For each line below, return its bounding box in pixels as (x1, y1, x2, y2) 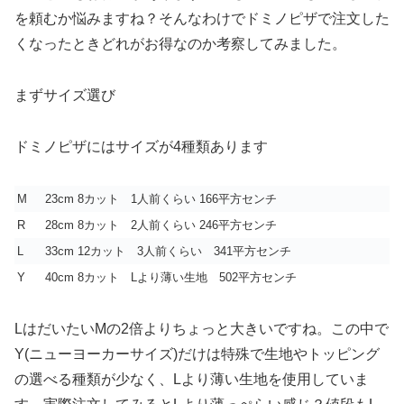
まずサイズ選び (14, 87, 115, 104)
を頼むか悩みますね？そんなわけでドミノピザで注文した (14, 11, 390, 27)
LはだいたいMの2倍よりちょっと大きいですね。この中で (14, 320, 389, 336)
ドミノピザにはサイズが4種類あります (14, 138, 268, 154)
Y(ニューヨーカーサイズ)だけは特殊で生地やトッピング (14, 345, 380, 362)
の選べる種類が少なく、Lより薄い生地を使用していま (14, 371, 369, 387)
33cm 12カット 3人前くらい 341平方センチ (45, 243, 291, 258)
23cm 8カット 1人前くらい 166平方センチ (45, 191, 277, 206)
